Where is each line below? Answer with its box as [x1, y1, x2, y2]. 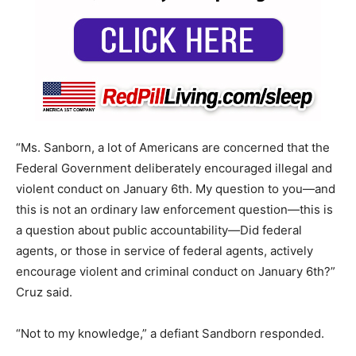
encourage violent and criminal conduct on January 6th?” [16, 263, 335, 279]
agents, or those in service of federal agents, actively [16, 242, 313, 258]
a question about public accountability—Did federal [16, 222, 302, 238]
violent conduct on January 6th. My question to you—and [16, 180, 335, 196]
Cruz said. [16, 284, 72, 300]
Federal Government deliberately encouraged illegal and [16, 160, 332, 176]
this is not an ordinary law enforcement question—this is [16, 201, 333, 217]
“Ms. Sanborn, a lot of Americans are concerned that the [16, 139, 330, 155]
